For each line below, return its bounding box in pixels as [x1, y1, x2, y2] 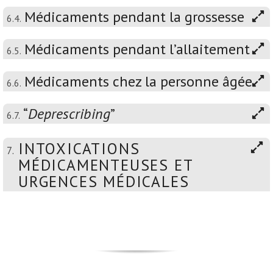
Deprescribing [28, 104, 110, 123]
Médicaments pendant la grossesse [24, 7, 244, 26]
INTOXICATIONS [18, 138, 140, 158]
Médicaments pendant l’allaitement [24, 40, 250, 58]
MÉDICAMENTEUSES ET [18, 155, 193, 175]
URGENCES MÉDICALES [18, 171, 190, 191]
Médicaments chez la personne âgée [24, 72, 252, 91]
